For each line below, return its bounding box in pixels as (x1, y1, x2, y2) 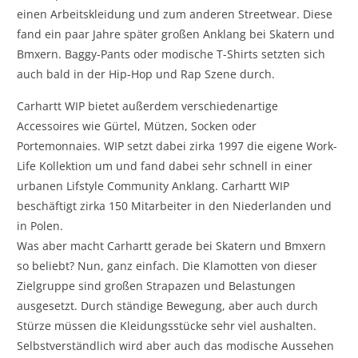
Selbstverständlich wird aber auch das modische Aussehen (17, 337, 335, 353)
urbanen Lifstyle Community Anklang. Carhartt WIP (17, 177, 290, 193)
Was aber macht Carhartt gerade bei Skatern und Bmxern (17, 237, 327, 253)
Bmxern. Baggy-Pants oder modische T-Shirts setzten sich (17, 46, 326, 62)
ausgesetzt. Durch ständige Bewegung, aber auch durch (17, 297, 319, 313)
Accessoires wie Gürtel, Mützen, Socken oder (17, 117, 257, 133)
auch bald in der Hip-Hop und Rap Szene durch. (17, 66, 276, 82)
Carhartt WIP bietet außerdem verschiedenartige (17, 97, 279, 113)
